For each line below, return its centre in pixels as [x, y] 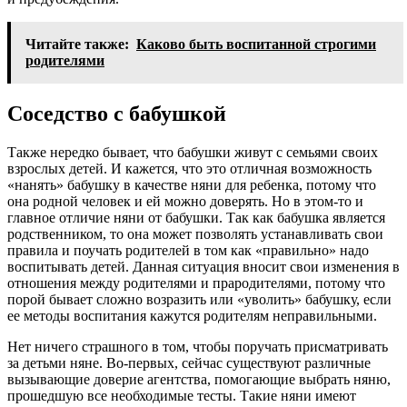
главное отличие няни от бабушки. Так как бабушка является [196, 217]
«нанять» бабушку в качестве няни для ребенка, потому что [192, 184]
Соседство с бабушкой [117, 113]
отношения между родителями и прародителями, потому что [196, 283]
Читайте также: [77, 44]
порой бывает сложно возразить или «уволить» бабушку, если [199, 299]
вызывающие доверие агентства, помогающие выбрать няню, [199, 379]
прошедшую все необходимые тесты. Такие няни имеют [182, 395]
